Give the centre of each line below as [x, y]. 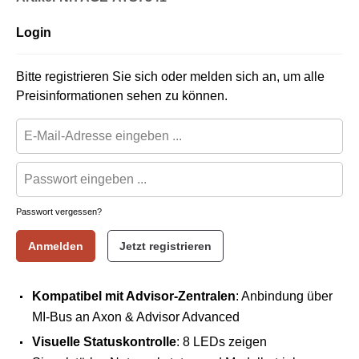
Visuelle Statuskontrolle [104, 342]
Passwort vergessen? [59, 212]
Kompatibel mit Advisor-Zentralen [134, 296]
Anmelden [56, 246]
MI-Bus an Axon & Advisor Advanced [136, 317]
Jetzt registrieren [165, 246]
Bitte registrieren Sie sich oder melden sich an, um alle [170, 77]
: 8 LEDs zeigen [222, 342]
